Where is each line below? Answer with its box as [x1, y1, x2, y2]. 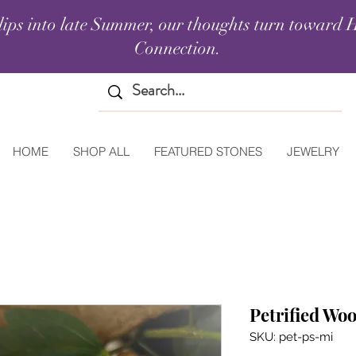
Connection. [134, 37, 221, 59]
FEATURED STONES [154, 144, 262, 160]
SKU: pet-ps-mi [250, 330, 333, 345]
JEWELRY [287, 144, 339, 160]
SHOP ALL [73, 144, 130, 160]
